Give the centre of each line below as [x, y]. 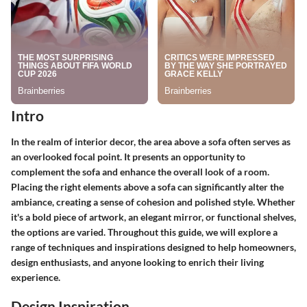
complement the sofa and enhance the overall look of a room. [140, 171]
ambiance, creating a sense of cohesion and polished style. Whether [153, 201]
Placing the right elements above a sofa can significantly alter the [147, 186]
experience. [36, 277]
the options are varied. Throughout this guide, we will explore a [144, 232]
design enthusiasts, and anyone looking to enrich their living [137, 262]
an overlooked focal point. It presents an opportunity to [128, 156]
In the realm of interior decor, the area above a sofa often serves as [151, 141]
